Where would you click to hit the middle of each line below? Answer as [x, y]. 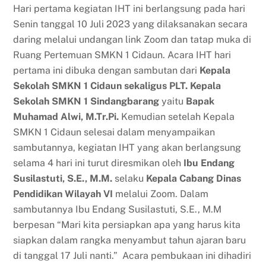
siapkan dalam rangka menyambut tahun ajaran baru [130, 240]
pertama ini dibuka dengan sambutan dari [107, 70]
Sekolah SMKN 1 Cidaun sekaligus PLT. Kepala [117, 85]
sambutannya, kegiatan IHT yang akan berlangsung [127, 147]
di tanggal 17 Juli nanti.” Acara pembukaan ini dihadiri [132, 255]
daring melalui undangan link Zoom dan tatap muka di [132, 39]
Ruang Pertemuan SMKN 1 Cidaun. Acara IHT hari [122, 55]
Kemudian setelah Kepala [177, 116]
